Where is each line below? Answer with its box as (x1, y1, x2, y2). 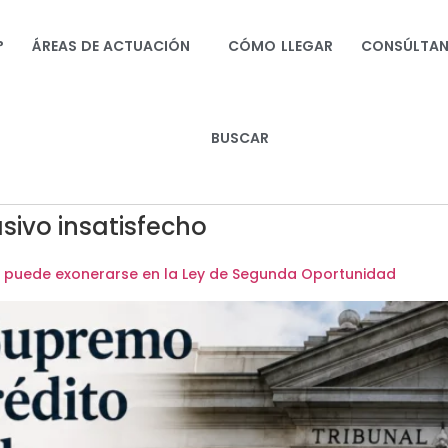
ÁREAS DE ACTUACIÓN (31, 36, 191, 56)
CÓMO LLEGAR (228, 36, 333, 56)
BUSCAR (211, 128, 270, 148)
